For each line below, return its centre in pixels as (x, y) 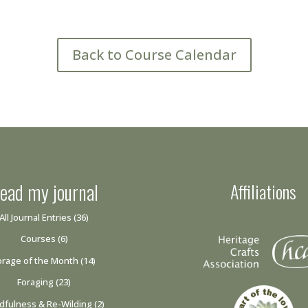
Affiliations (264, 191)
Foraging (36, 282)
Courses (38, 239)
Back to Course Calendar (154, 54)
